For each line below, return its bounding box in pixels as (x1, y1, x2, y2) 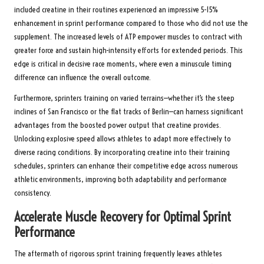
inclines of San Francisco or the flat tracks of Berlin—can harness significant (14, 106, 243, 117)
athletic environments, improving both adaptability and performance (14, 174, 227, 184)
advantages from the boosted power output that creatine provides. (14, 120, 221, 130)
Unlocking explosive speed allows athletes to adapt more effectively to (14, 133, 231, 144)
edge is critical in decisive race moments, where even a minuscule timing (14, 58, 232, 69)
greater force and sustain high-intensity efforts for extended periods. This (14, 45, 243, 55)
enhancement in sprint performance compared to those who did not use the (14, 18, 248, 28)
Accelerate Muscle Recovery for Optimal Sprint (14, 208, 231, 225)
